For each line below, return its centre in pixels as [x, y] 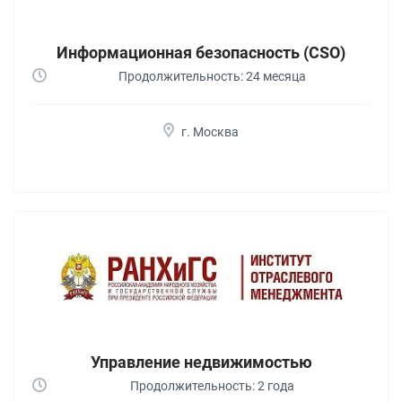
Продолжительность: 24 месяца [212, 76]
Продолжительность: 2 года [212, 385]
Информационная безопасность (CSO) [201, 52]
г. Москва [210, 131]
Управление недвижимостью [201, 362]
